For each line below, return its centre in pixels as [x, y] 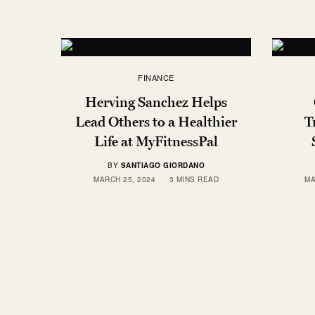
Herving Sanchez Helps [156, 102]
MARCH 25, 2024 [124, 179]
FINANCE [156, 77]
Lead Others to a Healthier [156, 121]
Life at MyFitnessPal [156, 141]
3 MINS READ [194, 179]
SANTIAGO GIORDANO [162, 165]
